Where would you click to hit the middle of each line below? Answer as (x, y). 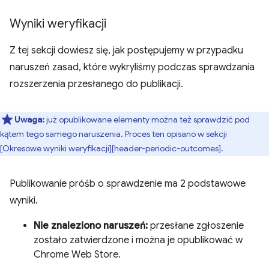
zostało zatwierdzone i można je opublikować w (138, 240)
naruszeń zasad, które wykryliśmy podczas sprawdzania (132, 67)
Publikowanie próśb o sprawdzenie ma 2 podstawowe (128, 184)
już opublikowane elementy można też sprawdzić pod (147, 119)
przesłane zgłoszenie (196, 226)
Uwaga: (29, 119)
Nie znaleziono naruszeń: (91, 226)
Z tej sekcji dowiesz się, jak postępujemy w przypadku (126, 50)
